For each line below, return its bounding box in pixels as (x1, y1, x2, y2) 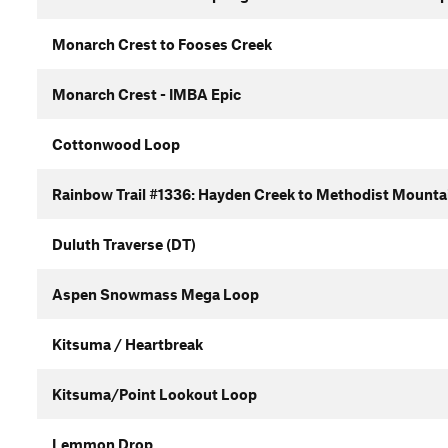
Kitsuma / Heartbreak (52, 335, 203, 353)
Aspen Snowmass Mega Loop (52, 285, 259, 303)
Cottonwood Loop (52, 135, 180, 153)
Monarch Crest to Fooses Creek (52, 35, 272, 53)
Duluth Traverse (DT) (52, 235, 196, 253)
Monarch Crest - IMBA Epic (52, 85, 241, 103)
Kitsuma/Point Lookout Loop (52, 385, 257, 403)
